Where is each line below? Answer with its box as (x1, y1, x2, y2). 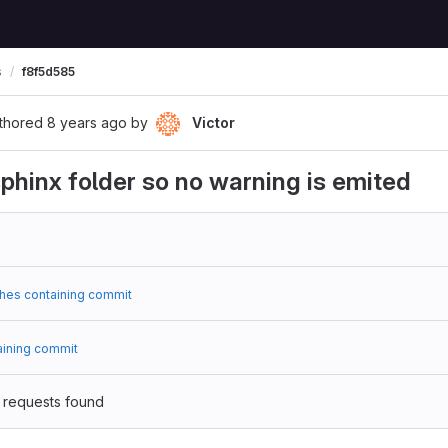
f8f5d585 (22, 64, 75, 79)
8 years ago (47, 114, 127, 131)
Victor (192, 114, 235, 131)
